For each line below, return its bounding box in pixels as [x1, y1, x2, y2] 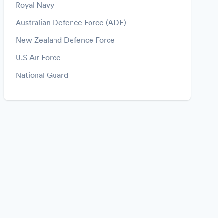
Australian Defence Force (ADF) [16, 18, 126, 27]
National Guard [16, 70, 68, 80]
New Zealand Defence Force [16, 35, 115, 45]
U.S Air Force [16, 53, 61, 62]
